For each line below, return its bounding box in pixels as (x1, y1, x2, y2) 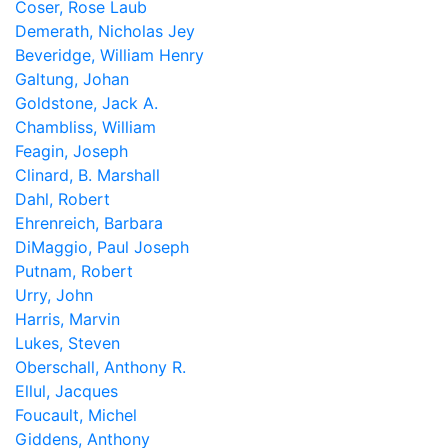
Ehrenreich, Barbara (15, 213, 163, 233)
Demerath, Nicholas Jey (15, 21, 195, 41)
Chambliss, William (15, 117, 156, 137)
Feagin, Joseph (15, 141, 128, 161)
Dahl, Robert (15, 189, 110, 209)
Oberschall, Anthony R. (15, 357, 186, 377)
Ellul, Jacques (15, 381, 118, 401)
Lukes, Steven (15, 333, 120, 353)
